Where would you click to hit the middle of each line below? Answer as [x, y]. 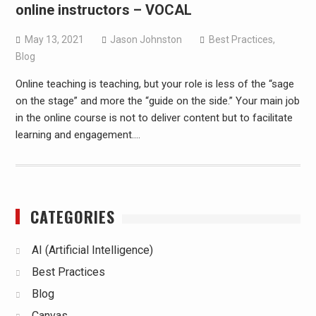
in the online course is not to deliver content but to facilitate [154, 118]
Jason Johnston [146, 39]
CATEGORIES [72, 217]
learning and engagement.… [78, 135]
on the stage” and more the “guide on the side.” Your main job [157, 101]
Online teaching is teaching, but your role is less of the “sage [154, 84]
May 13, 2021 [54, 39]
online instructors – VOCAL [103, 10]
